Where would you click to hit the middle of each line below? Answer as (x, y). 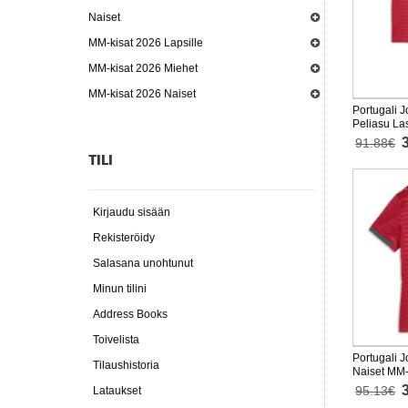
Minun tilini (120, 289)
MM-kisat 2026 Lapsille (146, 43)
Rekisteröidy (124, 238)
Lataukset (117, 391)
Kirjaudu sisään (132, 212)
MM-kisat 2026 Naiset (142, 94)
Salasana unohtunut (143, 263)
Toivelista (116, 340)
